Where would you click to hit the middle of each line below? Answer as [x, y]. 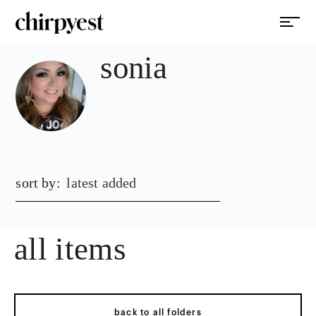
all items [70, 249]
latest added [102, 183]
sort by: [38, 183]
